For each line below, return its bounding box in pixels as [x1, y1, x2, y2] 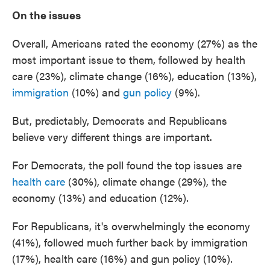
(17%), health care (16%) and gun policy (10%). [12, 251, 233, 266]
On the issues [12, 7, 81, 22]
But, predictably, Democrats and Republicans [12, 113, 227, 128]
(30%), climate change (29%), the [65, 174, 227, 189]
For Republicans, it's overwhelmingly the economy [12, 218, 250, 233]
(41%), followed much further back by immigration [12, 234, 248, 250]
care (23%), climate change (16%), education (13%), [12, 68, 257, 83]
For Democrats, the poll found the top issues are [12, 157, 242, 172]
